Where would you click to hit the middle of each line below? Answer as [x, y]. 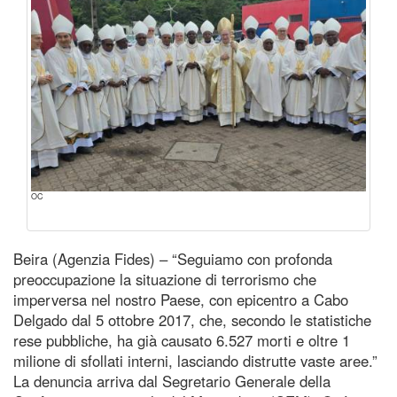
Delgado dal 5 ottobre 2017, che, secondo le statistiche [192, 319]
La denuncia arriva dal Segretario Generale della [172, 381]
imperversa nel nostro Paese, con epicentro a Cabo [181, 299]
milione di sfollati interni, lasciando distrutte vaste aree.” [195, 360]
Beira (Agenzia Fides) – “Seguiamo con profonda [173, 258]
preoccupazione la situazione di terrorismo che [165, 279]
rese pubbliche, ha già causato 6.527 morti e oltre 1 [182, 340]
